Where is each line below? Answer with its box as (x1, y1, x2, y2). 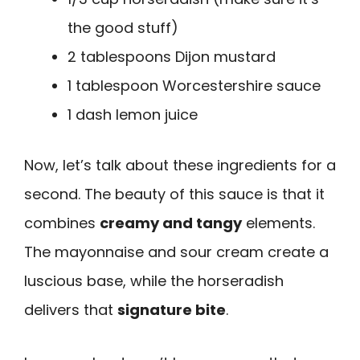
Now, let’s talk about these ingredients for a (24, 154, 336, 175)
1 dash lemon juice (67, 104, 198, 125)
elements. (242, 212, 315, 233)
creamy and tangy (100, 212, 242, 233)
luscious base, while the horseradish (24, 270, 284, 291)
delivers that (24, 299, 117, 320)
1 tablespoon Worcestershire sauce (67, 75, 321, 96)
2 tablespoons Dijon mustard (67, 46, 276, 67)
